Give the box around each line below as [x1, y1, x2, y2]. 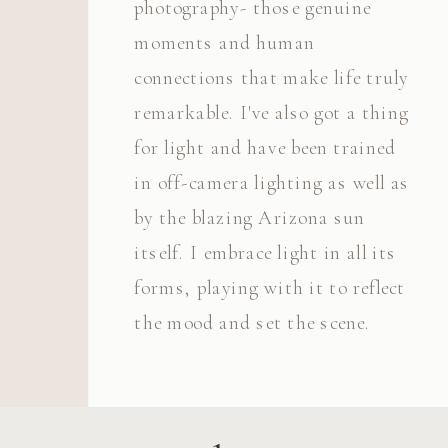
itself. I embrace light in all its [134, 240, 397, 265]
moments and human [134, 30, 316, 55]
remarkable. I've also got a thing [134, 100, 409, 125]
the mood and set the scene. [134, 310, 371, 335]
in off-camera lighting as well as [134, 170, 410, 195]
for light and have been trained [134, 135, 397, 160]
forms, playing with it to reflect [134, 275, 406, 300]
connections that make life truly [134, 65, 409, 90]
